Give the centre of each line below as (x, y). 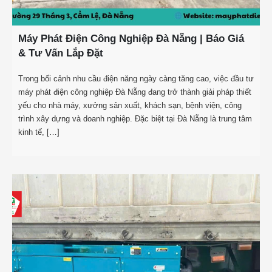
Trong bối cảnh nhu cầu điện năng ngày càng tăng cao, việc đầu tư (136, 78)
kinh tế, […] (39, 132)
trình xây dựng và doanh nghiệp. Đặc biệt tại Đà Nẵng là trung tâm (135, 118)
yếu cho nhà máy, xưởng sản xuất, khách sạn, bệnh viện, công (130, 105)
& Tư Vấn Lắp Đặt (61, 53)
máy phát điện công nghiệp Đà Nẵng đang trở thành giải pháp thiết (135, 92)
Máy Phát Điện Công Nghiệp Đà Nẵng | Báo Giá (131, 39)
